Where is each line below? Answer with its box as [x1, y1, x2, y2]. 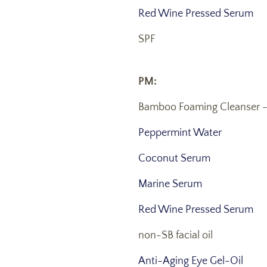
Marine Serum [138, 178, 202, 191]
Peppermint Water [138, 127, 222, 139]
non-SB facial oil [138, 229, 213, 242]
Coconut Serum [138, 153, 210, 165]
